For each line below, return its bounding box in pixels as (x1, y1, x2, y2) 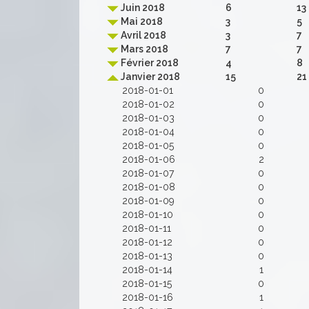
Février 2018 (119, 57, 179, 68)
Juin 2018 (119, 2, 165, 13)
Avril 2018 (119, 30, 166, 41)
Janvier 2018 (119, 71, 180, 82)
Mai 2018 (119, 16, 163, 27)
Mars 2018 (119, 43, 168, 54)
